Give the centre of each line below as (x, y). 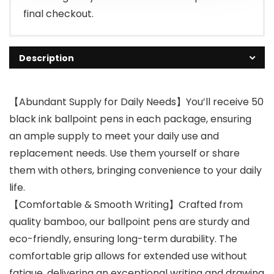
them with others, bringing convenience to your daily (135, 170)
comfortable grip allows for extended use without (128, 256)
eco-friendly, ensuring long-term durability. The (123, 239)
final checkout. (58, 13)
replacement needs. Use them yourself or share (124, 153)
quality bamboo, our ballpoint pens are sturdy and (129, 221)
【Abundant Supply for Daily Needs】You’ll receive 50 (136, 102)
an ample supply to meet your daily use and (114, 136)
